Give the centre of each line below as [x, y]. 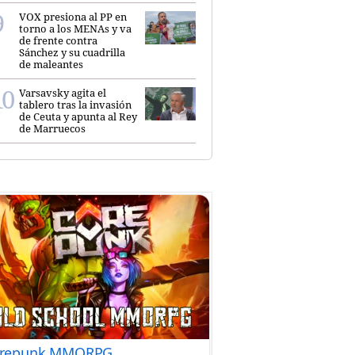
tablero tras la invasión [75, 104]
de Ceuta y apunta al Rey [78, 116]
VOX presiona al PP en [73, 16]
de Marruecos [52, 128]
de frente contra [58, 40]
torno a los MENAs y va [75, 28]
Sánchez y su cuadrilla [72, 52]
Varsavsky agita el [63, 92]
